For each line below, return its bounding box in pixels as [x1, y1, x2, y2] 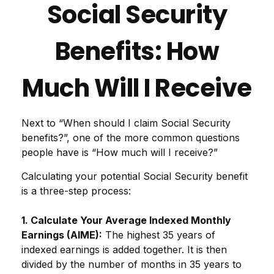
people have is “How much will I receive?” [21, 146, 218, 158]
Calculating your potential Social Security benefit [21, 170, 248, 182]
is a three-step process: [21, 185, 131, 197]
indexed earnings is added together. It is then [21, 243, 227, 256]
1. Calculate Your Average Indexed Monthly [21, 214, 231, 226]
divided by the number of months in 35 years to [21, 258, 242, 270]
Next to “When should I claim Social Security [21, 117, 231, 129]
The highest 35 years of [102, 229, 215, 241]
